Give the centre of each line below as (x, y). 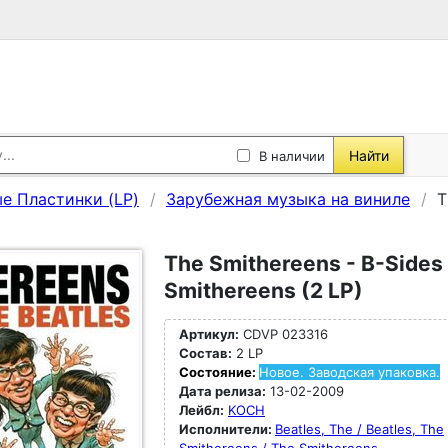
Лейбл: (201, 410)
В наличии (292, 155)
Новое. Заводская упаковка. (349, 372)
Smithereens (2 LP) (263, 290)
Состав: (205, 353)
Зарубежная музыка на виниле (288, 199)
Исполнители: (227, 429)
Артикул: (209, 334)
